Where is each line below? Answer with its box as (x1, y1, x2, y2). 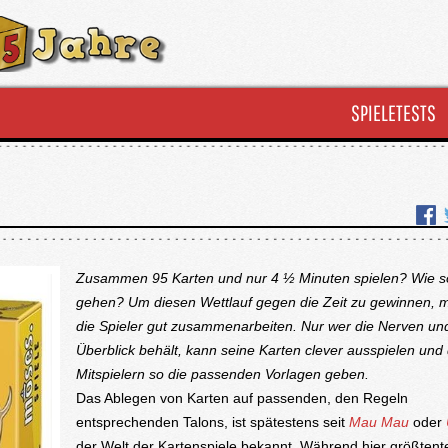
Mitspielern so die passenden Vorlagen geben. (75, 366, 373, 382)
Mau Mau (348, 414, 409, 430)
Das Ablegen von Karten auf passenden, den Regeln (75, 390, 408, 406)
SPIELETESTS (351, 100, 436, 125)
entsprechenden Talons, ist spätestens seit (75, 414, 349, 430)
